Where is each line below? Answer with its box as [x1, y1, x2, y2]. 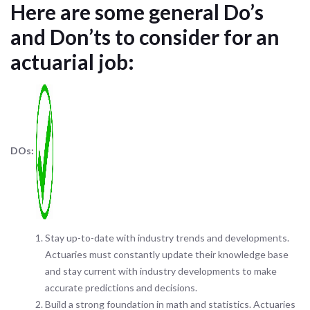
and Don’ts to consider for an [10, 24, 280, 49]
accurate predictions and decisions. [45, 282, 197, 293]
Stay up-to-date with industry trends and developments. [45, 232, 289, 244]
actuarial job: [10, 49, 134, 74]
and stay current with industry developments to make [45, 265, 277, 277]
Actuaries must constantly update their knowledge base [45, 248, 289, 260]
